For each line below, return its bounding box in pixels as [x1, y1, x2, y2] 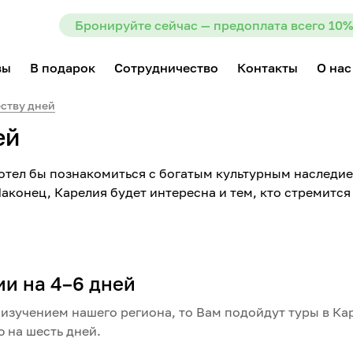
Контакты [237, 60, 298, 76]
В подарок [30, 60, 95, 76]
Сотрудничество [114, 60, 218, 76]
